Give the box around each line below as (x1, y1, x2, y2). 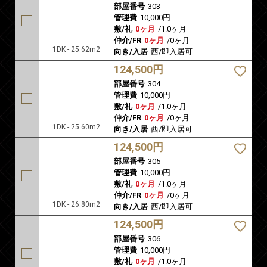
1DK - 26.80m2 (52, 200, 100, 209)
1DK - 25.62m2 (52, 45, 100, 54)
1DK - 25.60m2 (52, 123, 100, 132)
